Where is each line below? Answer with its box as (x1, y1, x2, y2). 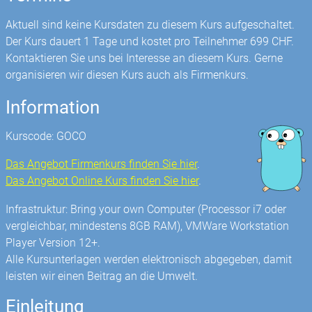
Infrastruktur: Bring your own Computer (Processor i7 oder (6, 202, 287, 216)
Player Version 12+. (6, 235, 101, 249)
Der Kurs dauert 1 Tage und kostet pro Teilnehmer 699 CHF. (6, 34, 295, 48)
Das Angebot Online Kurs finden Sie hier (6, 174, 199, 188)
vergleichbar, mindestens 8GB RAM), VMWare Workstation (6, 219, 290, 233)
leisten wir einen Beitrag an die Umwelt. (6, 269, 198, 283)
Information (6, 96, 100, 118)
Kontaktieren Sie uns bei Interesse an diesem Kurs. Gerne (6, 51, 283, 65)
